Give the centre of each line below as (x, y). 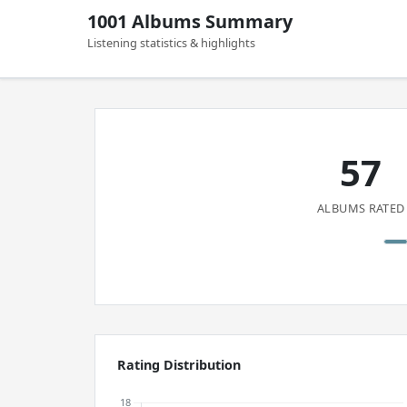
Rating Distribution (179, 365)
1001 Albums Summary (190, 21)
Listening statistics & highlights (171, 43)
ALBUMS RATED (361, 208)
